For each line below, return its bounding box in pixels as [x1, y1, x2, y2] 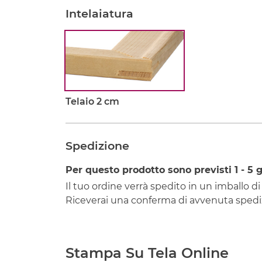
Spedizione [65, 139, 129, 153]
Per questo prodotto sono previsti [65, 164, 235, 176]
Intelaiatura [65, 6, 133, 21]
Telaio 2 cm [65, 96, 119, 108]
